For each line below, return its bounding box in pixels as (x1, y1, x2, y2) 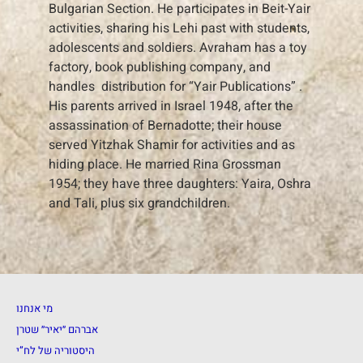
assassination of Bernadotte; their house (49, 116, 282, 136)
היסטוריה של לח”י (16, 342, 95, 358)
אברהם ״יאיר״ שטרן (16, 321, 98, 337)
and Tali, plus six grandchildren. (49, 194, 230, 214)
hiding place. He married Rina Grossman (49, 155, 281, 175)
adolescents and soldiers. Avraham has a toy (49, 38, 307, 58)
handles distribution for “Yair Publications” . (49, 77, 302, 97)
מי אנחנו (16, 300, 53, 316)
